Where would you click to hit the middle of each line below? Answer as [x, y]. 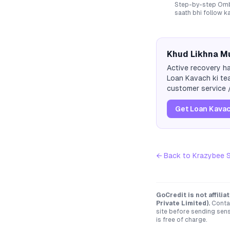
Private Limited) [182, 203]
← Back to [174, 156]
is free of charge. [182, 220]
